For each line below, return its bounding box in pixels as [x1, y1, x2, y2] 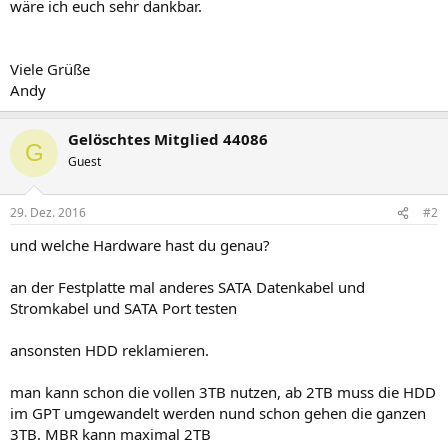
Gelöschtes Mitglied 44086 [68, 128, 268, 149]
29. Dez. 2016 [10, 204, 86, 221]
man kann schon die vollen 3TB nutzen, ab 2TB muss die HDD [10, 382, 436, 402]
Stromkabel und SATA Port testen [10, 298, 237, 318]
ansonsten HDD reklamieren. [10, 340, 209, 360]
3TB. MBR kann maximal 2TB [10, 424, 211, 444]
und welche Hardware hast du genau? [10, 235, 270, 255]
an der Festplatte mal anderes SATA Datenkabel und [10, 277, 365, 297]
